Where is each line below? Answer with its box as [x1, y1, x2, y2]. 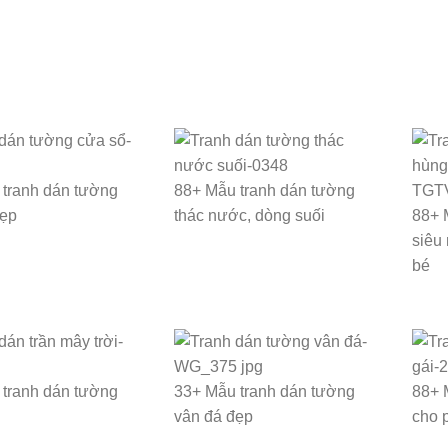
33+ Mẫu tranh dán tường [174, 383, 356, 401]
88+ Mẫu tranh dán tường [174, 182, 356, 200]
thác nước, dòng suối [174, 207, 326, 225]
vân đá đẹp [174, 408, 254, 426]
